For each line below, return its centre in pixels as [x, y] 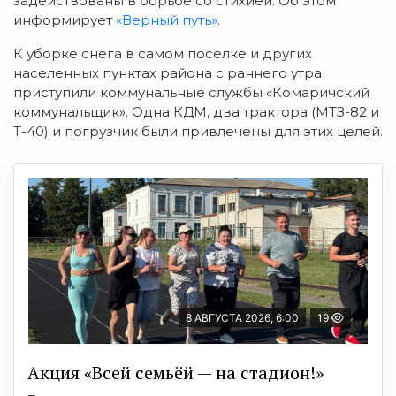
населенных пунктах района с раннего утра [168, 73]
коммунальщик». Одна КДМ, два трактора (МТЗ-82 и [196, 112]
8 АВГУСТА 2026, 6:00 [242, 318]
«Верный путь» [167, 20]
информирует [65, 20]
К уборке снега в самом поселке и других [163, 54]
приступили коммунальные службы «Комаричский [191, 93]
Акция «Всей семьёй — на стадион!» [175, 373]
